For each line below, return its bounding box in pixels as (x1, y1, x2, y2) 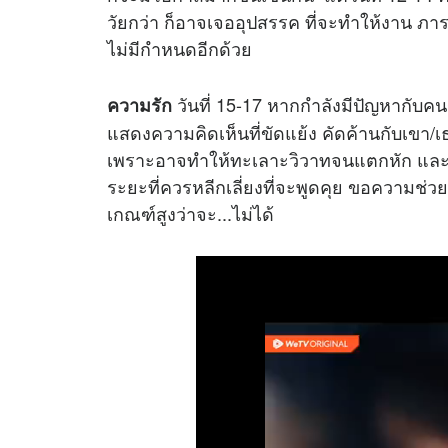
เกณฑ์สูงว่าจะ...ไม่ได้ (107, 200, 299, 227)
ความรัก (107, 92, 172, 119)
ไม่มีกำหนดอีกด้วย (107, 35, 252, 62)
